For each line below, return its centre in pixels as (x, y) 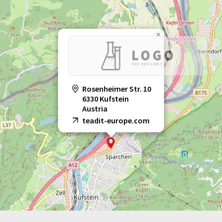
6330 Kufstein (106, 99)
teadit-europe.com (116, 121)
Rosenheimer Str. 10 (117, 89)
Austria (95, 109)
